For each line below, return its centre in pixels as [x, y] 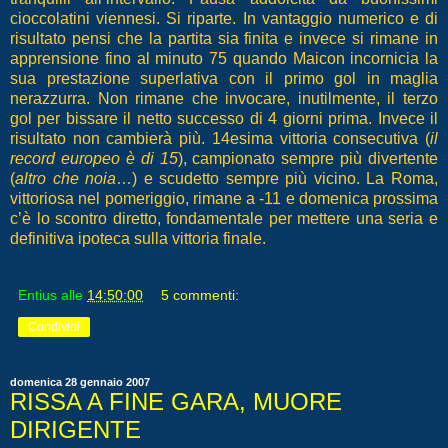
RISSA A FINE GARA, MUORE [176, 401]
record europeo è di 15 [94, 158]
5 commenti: [200, 294]
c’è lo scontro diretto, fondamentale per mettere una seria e [224, 218]
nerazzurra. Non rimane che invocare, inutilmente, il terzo [224, 98]
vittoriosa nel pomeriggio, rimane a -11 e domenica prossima [224, 198]
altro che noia [66, 178]
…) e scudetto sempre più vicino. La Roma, [277, 178]
